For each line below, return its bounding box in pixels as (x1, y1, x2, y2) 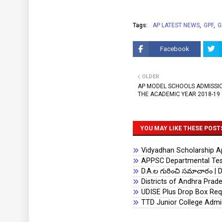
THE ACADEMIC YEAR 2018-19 (137, 91, 220, 98)
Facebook (160, 45, 190, 53)
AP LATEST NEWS (152, 22, 200, 29)
